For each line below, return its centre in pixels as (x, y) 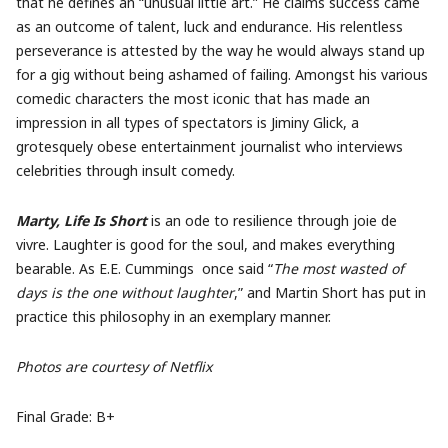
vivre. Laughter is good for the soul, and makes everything (205, 244)
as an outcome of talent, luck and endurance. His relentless (209, 26)
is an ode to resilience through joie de (274, 220)
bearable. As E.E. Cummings (105, 268)
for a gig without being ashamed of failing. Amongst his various (222, 74)
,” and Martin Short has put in (330, 292)
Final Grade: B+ (65, 416)
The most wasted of (338, 268)
